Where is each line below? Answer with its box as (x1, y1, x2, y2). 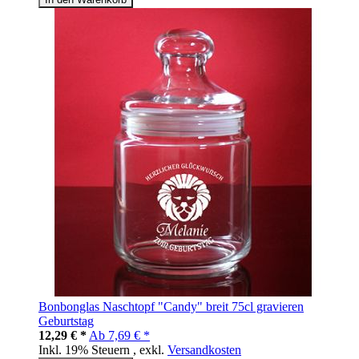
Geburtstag (38, 314, 94, 329)
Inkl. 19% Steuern (38, 343, 133, 357)
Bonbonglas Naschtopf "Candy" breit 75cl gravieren (38, 300, 304, 314)
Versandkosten (167, 343, 241, 357)
